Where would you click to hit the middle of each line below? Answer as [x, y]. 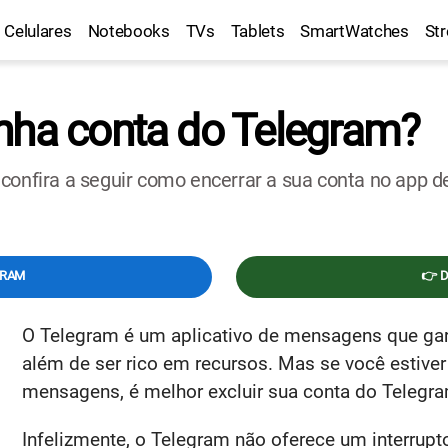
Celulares [38, 31]
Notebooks [128, 31]
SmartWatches [354, 31]
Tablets [257, 31]
